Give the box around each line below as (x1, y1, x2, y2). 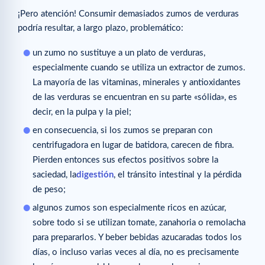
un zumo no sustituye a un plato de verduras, (33, 49, 205, 58)
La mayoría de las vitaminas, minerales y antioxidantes (33, 78, 241, 88)
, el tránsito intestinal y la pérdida (114, 170, 241, 180)
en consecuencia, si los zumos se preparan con (33, 126, 212, 135)
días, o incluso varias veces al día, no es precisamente (33, 248, 239, 257)
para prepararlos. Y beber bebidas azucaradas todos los (33, 233, 242, 243)
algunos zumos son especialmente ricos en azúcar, (33, 203, 226, 213)
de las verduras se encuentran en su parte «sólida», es (33, 93, 237, 102)
